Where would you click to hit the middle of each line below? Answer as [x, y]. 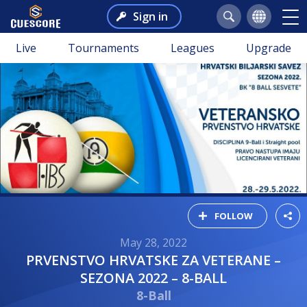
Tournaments [103, 48]
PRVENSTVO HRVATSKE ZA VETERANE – [30, 260]
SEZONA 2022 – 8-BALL [153, 278]
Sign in [150, 16]
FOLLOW [234, 216]
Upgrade [269, 48]
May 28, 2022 [153, 242]
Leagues [193, 48]
